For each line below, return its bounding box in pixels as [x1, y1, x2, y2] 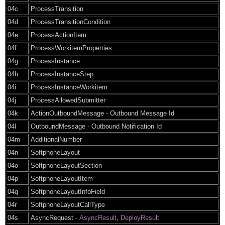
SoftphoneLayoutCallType [31, 200, 105, 208]
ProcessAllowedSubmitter [31, 96, 105, 104]
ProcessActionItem [31, 31, 86, 39]
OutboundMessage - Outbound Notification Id [31, 122, 162, 130]
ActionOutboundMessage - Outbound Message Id [31, 109, 174, 117]
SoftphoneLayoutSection [31, 161, 102, 169]
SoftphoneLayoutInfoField [31, 187, 105, 195]
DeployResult [121, 213, 159, 221]
